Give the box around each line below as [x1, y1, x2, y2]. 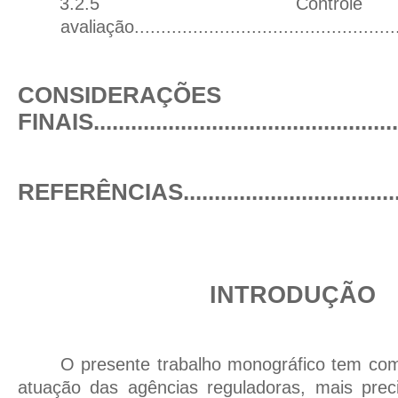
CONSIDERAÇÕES [18, 82, 221, 109]
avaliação [60, 17, 134, 37]
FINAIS [18, 108, 93, 136]
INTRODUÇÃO [210, 281, 377, 309]
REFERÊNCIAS [18, 179, 183, 206]
